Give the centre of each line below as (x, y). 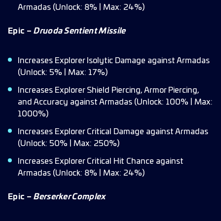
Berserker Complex (69, 197)
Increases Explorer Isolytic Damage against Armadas (114, 61)
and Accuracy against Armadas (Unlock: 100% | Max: (115, 102)
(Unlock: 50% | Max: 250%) (69, 144)
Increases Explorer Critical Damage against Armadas (113, 132)
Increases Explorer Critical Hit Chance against (101, 161)
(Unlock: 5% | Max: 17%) (63, 73)
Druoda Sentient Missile (79, 31)
